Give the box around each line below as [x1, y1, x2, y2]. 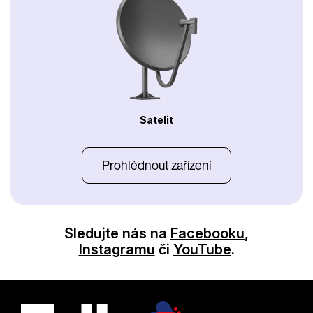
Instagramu [78, 240, 155, 258]
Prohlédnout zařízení [102, 156, 211, 173]
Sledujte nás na [64, 224, 170, 242]
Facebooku [170, 224, 245, 242]
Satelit [140, 113, 173, 126]
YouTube [173, 240, 231, 258]
